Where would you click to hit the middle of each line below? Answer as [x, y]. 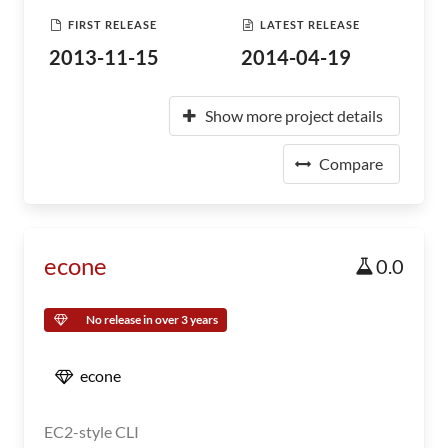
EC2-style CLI [91, 431]
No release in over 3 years [152, 319]
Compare [351, 163]
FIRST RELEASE [112, 24]
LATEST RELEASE [310, 24]
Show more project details [294, 115]
